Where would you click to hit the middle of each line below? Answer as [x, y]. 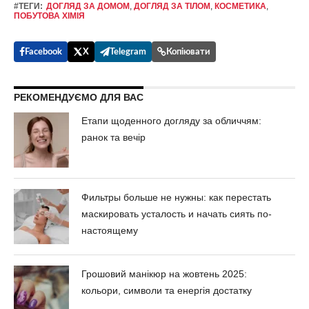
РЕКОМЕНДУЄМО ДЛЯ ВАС [78, 98]
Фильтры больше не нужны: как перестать [177, 198]
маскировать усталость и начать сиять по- [177, 214]
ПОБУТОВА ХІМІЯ [49, 16]
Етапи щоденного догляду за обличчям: [172, 121]
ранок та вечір [114, 138]
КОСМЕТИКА [240, 7]
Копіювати [188, 52]
